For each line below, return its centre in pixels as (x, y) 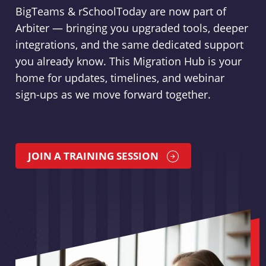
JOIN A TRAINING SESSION (93, 156)
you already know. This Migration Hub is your (128, 61)
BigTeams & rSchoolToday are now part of (121, 12)
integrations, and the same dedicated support (129, 45)
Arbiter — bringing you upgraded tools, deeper (132, 28)
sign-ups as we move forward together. (113, 95)
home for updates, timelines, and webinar (120, 78)
